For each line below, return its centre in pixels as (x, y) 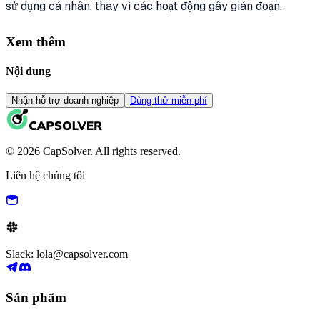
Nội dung (28, 71)
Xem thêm (36, 41)
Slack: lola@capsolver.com (67, 254)
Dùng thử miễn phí (169, 101)
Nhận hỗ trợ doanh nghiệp (65, 101)
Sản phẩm (36, 298)
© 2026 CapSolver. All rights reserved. (93, 151)
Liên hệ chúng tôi (45, 176)
